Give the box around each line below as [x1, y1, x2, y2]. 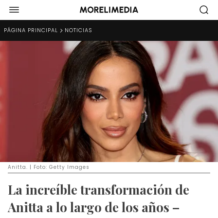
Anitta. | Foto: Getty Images [8, 163, 90, 171]
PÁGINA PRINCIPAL [4, 26, 58, 34]
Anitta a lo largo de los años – [8, 198, 180, 216]
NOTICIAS [65, 26, 92, 34]
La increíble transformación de [8, 181, 189, 198]
